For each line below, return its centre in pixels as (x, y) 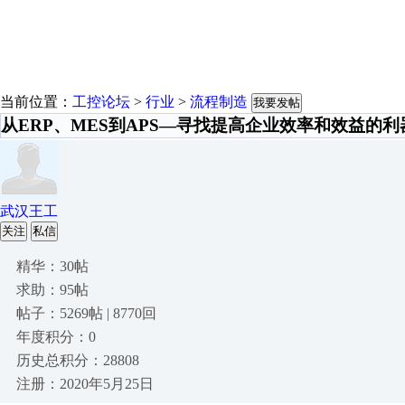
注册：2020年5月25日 (85, 384)
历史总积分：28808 (78, 360)
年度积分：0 (56, 337)
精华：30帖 (52, 266)
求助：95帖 (52, 290)
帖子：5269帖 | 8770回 (86, 313)
